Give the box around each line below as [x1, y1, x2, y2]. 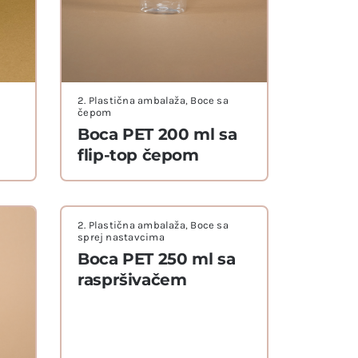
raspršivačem [78, 270, 187, 289]
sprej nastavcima [78, 231, 165, 243]
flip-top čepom [78, 145, 199, 165]
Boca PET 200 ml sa [78, 125, 237, 145]
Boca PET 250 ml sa [78, 249, 236, 268]
